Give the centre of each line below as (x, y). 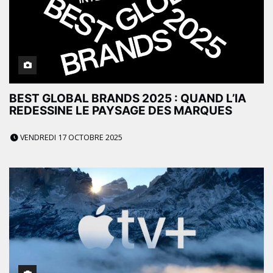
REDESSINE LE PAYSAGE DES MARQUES (121, 110)
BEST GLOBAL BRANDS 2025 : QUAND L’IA (128, 98)
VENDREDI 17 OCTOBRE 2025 (70, 137)
